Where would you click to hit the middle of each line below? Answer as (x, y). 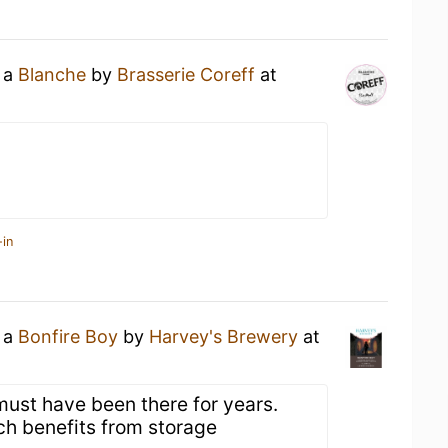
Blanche (52, 74)
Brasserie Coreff (186, 74)
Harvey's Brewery (223, 336)
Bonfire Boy (68, 336)
